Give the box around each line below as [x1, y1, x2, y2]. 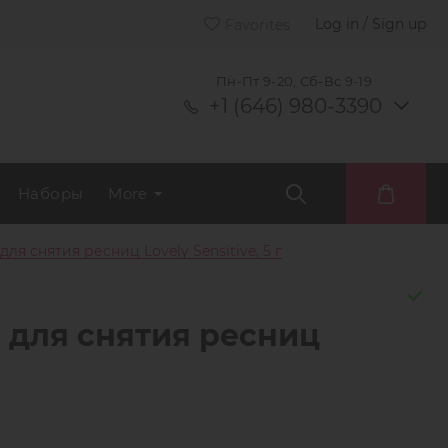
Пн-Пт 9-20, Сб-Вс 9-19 [215, 73, 373, 89]
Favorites [225, 16, 290, 34]
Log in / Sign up [315, 15, 426, 33]
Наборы [18, 183, 84, 203]
